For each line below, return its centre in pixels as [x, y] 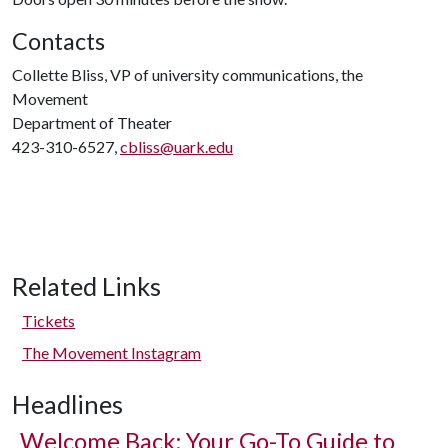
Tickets [48, 320]
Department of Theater [92, 122]
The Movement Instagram [111, 352]
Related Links [86, 286]
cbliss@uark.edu [176, 146]
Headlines [67, 404]
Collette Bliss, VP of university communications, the [187, 74]
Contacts [58, 41]
